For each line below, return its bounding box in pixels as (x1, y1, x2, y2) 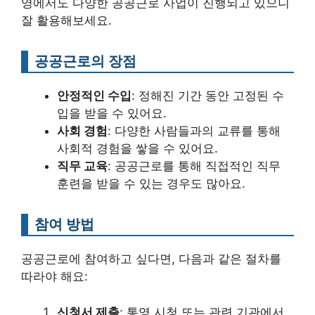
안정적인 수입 (57, 89, 131, 103)
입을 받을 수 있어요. (57, 106, 167, 120)
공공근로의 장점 (34, 52, 136, 70)
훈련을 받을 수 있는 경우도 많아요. (57, 176, 245, 191)
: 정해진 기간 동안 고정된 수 (131, 89, 284, 103)
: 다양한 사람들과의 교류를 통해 (108, 124, 281, 138)
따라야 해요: (21, 269, 88, 283)
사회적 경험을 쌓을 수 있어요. (57, 141, 218, 155)
